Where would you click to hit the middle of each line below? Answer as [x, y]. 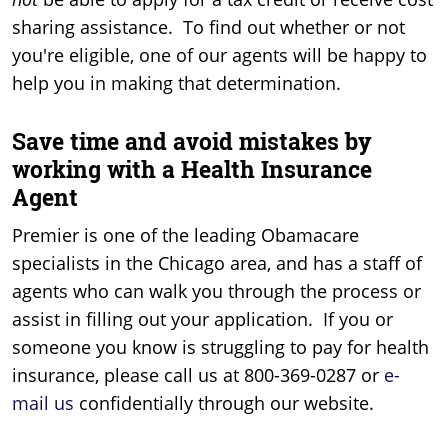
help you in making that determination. [176, 83]
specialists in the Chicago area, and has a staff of [217, 262]
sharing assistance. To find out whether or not [208, 27]
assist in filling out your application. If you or [202, 318]
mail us [43, 402]
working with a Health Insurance [192, 169]
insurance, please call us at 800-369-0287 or [198, 374]
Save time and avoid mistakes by [192, 141]
